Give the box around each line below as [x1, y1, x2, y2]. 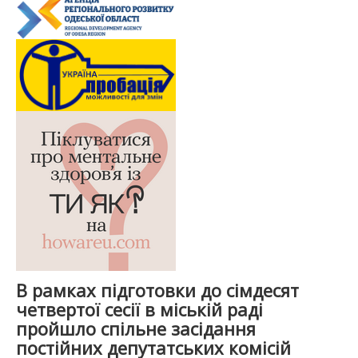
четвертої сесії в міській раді [16, 297, 263, 322]
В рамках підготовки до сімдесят [16, 278, 299, 303]
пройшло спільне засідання [16, 316, 256, 341]
